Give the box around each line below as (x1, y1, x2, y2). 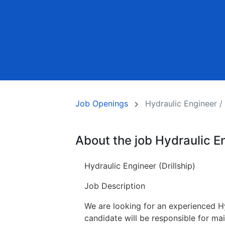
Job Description (84, 181, 145, 191)
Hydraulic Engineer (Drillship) (84, 161, 195, 171)
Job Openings (75, 98, 128, 108)
